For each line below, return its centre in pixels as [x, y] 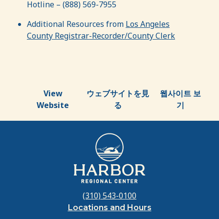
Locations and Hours [109, 207]
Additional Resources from [76, 24]
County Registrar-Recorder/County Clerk [101, 35]
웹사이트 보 [181, 93]
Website [53, 105]
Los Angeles [148, 24]
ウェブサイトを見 [118, 93]
